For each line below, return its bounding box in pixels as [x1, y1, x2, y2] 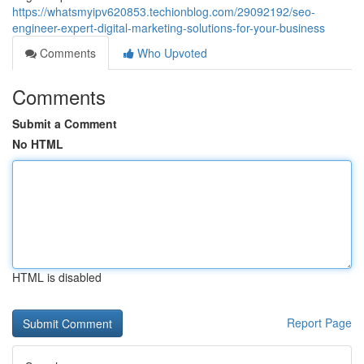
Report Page [287, 314, 352, 331]
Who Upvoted [134, 45, 207, 61]
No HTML [12, 136, 63, 152]
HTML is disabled [12, 269, 102, 285]
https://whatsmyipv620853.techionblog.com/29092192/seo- [12, 3, 315, 19]
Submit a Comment [12, 115, 117, 132]
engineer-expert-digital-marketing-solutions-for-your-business [12, 19, 325, 36]
